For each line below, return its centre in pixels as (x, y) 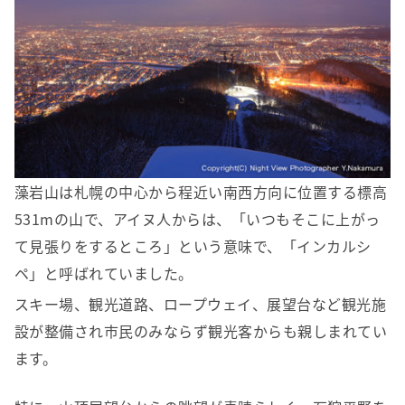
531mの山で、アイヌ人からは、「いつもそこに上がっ (198, 219)
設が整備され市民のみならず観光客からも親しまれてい (201, 331)
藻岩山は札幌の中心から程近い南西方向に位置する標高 (201, 192)
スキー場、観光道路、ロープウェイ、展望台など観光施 (201, 304)
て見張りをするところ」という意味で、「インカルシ (193, 246)
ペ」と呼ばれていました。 (104, 273)
